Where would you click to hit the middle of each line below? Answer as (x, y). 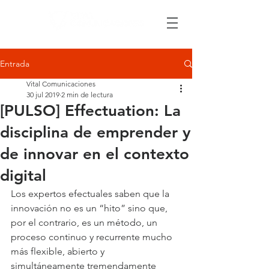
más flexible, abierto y (59, 251)
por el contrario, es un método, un (85, 222)
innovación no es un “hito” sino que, (90, 208)
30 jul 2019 (43, 95)
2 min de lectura (87, 95)
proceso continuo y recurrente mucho (93, 237)
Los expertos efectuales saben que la (91, 194)
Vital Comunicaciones (61, 84)
